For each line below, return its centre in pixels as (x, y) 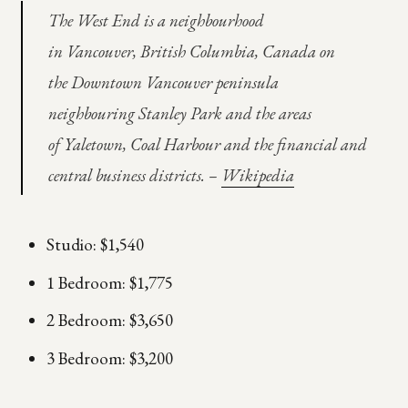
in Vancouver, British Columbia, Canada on (191, 51)
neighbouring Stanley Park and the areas (179, 113)
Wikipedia (257, 175)
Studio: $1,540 (95, 245)
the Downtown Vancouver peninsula (163, 82)
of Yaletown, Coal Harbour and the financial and (207, 144)
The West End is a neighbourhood (156, 20)
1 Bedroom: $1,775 (109, 282)
